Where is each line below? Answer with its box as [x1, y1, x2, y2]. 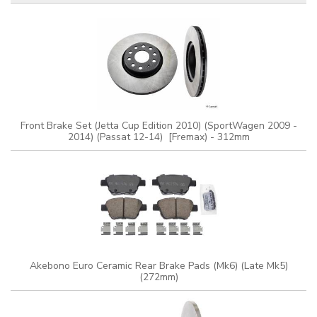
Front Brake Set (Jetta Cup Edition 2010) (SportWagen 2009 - [20, 119, 297, 132]
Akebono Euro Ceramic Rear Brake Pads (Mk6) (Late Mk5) [29, 259, 288, 272]
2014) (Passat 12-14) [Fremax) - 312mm [67, 130, 250, 144]
